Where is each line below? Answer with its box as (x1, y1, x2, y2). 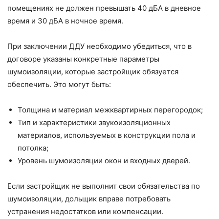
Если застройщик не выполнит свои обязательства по (7, 181, 200, 191)
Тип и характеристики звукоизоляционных (18, 118, 171, 128)
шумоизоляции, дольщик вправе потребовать (7, 194, 171, 204)
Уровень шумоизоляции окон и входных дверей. (18, 156, 190, 166)
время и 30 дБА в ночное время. (7, 16, 123, 26)
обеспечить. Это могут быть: (7, 80, 111, 89)
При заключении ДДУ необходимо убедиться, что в (7, 42, 192, 51)
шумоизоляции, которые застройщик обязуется (7, 67, 178, 77)
